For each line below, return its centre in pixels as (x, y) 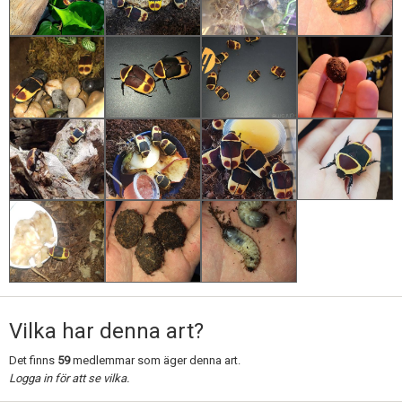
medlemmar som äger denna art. (155, 360)
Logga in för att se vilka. (69, 378)
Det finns (33, 360)
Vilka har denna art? (106, 331)
